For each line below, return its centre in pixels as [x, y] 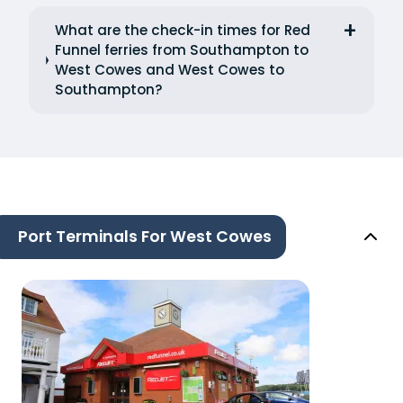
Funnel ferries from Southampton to [181, 50]
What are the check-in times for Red [182, 31]
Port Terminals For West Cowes [145, 237]
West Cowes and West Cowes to [169, 70]
